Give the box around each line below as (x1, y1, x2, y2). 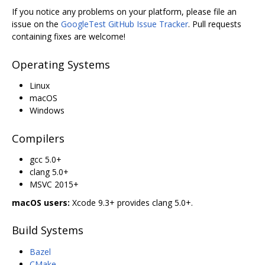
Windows (30, 105, 64, 117)
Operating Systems (12, 57, 110, 72)
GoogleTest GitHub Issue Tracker (61, 18, 188, 30)
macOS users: (12, 196, 70, 208)
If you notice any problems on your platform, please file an (12, 6, 237, 18)
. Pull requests (188, 18, 241, 30)
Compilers (12, 131, 64, 146)
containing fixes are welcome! (12, 31, 125, 43)
